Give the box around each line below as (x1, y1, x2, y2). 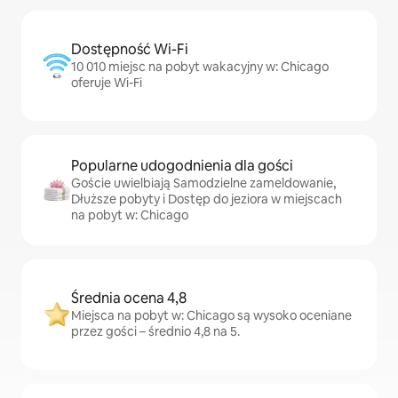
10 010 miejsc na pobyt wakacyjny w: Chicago (71, 59, 329, 75)
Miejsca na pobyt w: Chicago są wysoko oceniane (71, 307, 352, 323)
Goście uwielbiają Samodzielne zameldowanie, (71, 175, 336, 191)
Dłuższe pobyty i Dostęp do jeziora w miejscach (71, 191, 342, 207)
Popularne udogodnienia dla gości (71, 156, 293, 175)
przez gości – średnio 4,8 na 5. (71, 323, 240, 339)
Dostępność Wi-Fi (71, 40, 188, 59)
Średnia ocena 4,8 (71, 289, 187, 307)
